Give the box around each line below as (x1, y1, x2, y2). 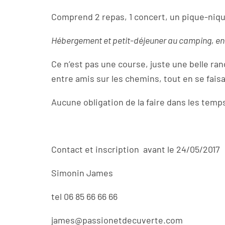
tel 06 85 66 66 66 (51, 191, 122, 202)
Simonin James (51, 167, 117, 178)
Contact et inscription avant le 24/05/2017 (51, 144, 220, 155)
